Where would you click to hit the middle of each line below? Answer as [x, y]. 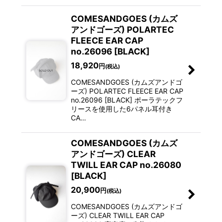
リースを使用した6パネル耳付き [121, 109]
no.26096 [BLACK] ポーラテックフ [127, 100]
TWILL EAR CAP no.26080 [126, 165]
